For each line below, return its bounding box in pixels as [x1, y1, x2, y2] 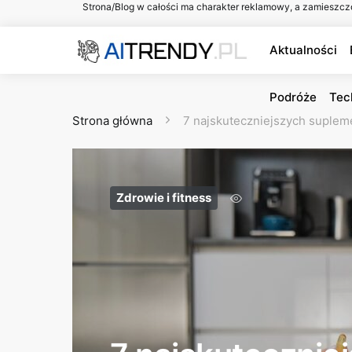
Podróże [269, 90, 317, 104]
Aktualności [269, 42, 338, 57]
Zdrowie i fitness [116, 190, 211, 205]
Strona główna [72, 113, 152, 128]
